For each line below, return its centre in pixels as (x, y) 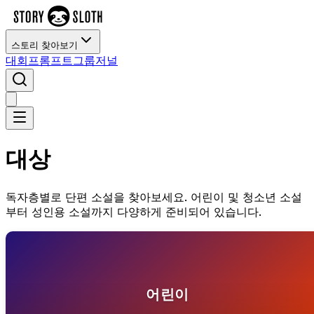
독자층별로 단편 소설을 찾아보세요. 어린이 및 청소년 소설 (154, 197)
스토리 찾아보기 (45, 45)
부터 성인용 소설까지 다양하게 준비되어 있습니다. (134, 212)
